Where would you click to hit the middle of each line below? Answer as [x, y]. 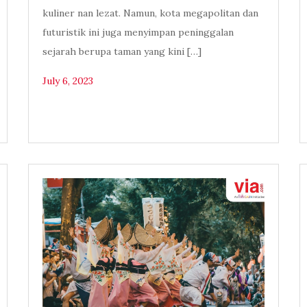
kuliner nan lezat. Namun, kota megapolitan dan [150, 13]
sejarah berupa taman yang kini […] [122, 52]
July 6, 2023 [67, 81]
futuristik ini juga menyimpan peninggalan [138, 33]
